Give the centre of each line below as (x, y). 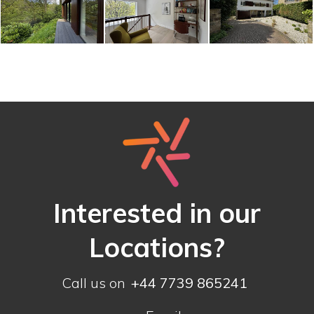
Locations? (157, 247)
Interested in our (157, 213)
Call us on (93, 282)
